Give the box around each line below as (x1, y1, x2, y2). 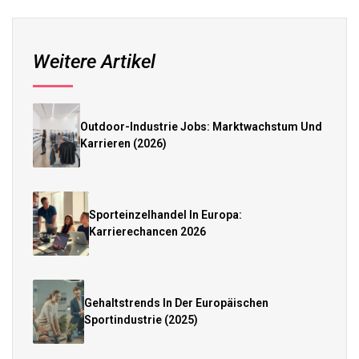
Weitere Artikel (33, 50, 155, 73)
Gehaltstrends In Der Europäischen (84, 296, 269, 309)
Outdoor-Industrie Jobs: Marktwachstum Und (80, 119, 323, 133)
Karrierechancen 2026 (88, 224, 206, 238)
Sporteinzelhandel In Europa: (88, 208, 242, 221)
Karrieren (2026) (80, 136, 167, 150)
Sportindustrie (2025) (84, 313, 199, 326)
